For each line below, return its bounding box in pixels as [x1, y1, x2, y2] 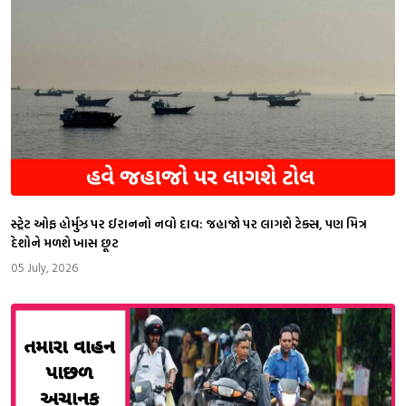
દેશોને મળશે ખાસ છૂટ [11, 233, 119, 253]
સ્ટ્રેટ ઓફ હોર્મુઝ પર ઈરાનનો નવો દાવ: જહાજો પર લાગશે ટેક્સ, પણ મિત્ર [11, 214, 367, 234]
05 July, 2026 [11, 258, 78, 277]
